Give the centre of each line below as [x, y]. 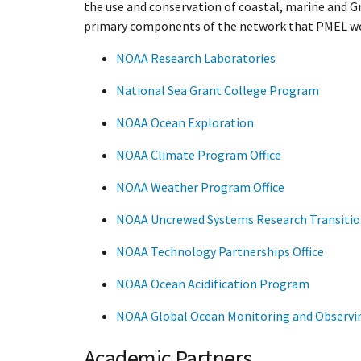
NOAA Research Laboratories [196, 58]
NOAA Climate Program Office [199, 154]
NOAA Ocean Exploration [185, 122]
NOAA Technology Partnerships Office [220, 251]
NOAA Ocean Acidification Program [213, 283]
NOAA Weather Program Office [200, 187]
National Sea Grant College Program [218, 90]
